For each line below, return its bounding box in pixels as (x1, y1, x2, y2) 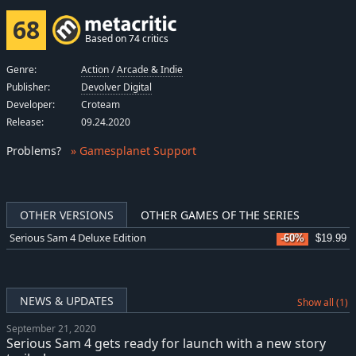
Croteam (81, 98, 121, 112)
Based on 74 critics (85, 33, 168, 45)
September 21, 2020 (6, 323, 96, 335)
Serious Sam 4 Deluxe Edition (10, 230, 146, 245)
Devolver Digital (81, 80, 153, 95)
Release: (6, 115, 44, 130)
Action (81, 63, 110, 77)
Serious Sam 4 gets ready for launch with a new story (6, 335, 326, 353)
